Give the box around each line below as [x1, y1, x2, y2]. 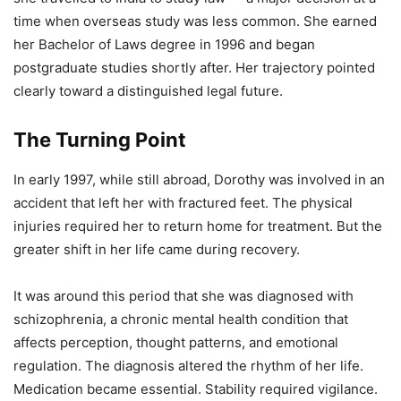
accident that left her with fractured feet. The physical [13, 193, 353, 211]
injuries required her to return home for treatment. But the [13, 217, 382, 235]
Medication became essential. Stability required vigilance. [13, 380, 378, 397]
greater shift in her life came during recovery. [13, 240, 300, 258]
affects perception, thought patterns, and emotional [13, 333, 338, 351]
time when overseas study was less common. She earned [13, 12, 377, 30]
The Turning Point [13, 127, 186, 151]
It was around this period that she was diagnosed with [13, 286, 354, 304]
